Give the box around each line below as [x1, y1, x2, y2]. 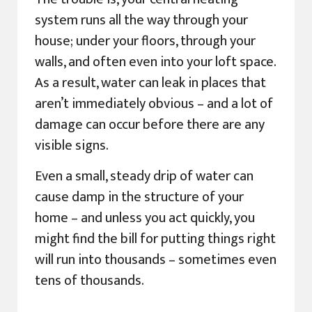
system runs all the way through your [35, 8, 248, 32]
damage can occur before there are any [35, 112, 265, 136]
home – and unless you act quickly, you [35, 206, 255, 231]
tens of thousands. [35, 269, 144, 293]
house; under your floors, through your [35, 29, 256, 53]
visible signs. [35, 133, 109, 157]
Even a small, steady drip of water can [35, 164, 253, 189]
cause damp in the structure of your [35, 185, 244, 210]
